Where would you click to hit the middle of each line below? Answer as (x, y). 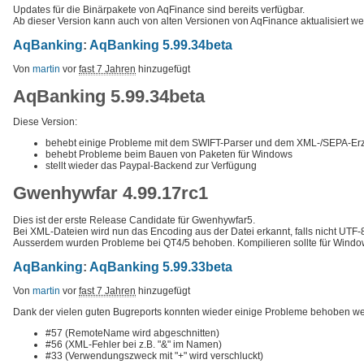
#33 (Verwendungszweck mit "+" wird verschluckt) (154, 355)
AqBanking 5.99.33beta (161, 266)
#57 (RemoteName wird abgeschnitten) (132, 333)
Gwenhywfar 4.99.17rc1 (110, 193)
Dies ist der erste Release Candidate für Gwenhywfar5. (134, 220)
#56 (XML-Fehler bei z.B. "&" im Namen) (134, 344)
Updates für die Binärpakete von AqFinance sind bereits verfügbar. (159, 9)
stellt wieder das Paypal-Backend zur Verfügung (151, 165)
